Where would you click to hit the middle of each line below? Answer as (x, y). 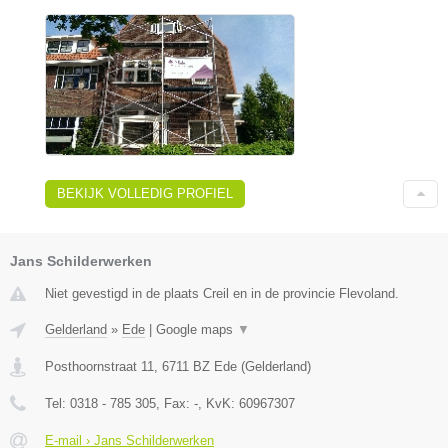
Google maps (196, 329)
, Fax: (175, 403)
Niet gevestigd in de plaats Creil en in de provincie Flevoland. (222, 293)
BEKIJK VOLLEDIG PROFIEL (145, 193)
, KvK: (218, 403)
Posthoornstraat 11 (99, 366)
